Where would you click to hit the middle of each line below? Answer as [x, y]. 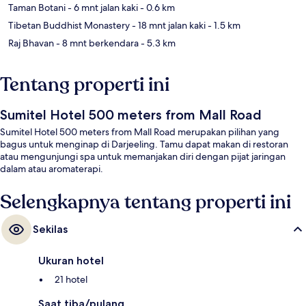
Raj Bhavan [31, 43]
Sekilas [50, 229]
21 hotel [71, 280]
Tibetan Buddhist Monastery [69, 26]
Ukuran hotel [71, 261]
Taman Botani [37, 8]
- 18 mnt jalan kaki [168, 26]
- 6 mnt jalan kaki [102, 8]
